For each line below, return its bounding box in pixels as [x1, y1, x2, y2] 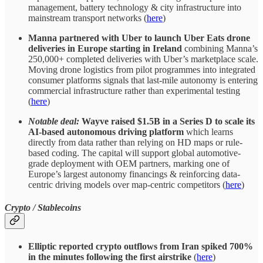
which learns [184, 126, 233, 137]
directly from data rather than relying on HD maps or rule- [28, 137, 242, 147]
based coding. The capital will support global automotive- [28, 147, 241, 158]
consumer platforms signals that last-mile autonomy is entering [28, 75, 258, 85]
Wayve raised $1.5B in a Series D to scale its [79, 116, 255, 126]
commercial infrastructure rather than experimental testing [28, 85, 240, 96]
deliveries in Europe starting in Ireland [28, 43, 182, 53]
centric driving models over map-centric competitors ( [28, 179, 225, 190]
